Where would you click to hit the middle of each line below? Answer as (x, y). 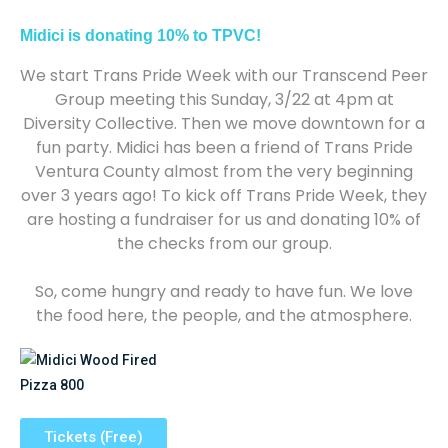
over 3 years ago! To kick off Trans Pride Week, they (224, 195)
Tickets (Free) (93, 437)
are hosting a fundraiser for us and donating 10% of (224, 219)
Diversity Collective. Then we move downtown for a (224, 123)
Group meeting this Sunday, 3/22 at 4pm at (224, 99)
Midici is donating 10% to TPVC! (140, 35)
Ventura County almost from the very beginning (224, 171)
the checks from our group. (224, 243)
